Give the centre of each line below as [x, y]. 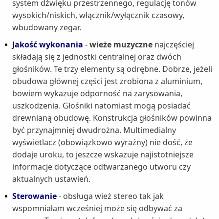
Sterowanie [34, 196]
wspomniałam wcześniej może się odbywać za [97, 208]
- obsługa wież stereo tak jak [110, 196]
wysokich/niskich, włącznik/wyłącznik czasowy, [98, 15]
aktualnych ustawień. [51, 179]
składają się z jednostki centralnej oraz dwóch [97, 57]
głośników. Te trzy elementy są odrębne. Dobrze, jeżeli [112, 69]
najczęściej [173, 45]
